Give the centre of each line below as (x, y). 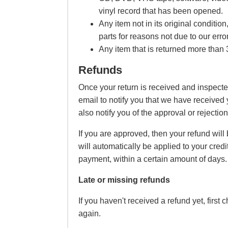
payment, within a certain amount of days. (153, 159)
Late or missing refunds (124, 180)
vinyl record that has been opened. (161, 11)
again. (90, 214)
